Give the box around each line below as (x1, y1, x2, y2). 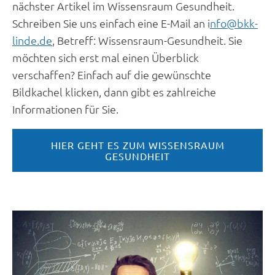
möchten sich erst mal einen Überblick (12, 50, 199, 64)
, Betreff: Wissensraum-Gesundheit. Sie (52, 33, 242, 47)
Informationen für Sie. (12, 101, 118, 116)
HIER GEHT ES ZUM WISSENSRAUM (50, 138, 225, 151)
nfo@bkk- (210, 15, 258, 30)
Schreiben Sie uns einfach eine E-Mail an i (12, 15, 210, 30)
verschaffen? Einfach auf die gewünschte (12, 67, 211, 82)
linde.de (12, 33, 52, 47)
